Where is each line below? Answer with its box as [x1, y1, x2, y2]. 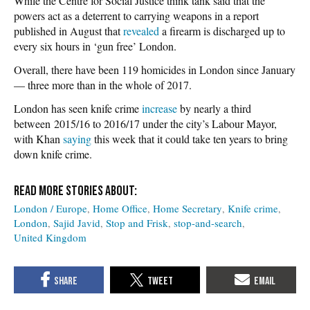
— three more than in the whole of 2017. [14, 77, 192, 92]
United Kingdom [14, 230, 86, 244]
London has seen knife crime [14, 100, 142, 116]
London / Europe [14, 201, 87, 215]
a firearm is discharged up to [159, 23, 285, 38]
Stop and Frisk [106, 215, 168, 230]
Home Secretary [153, 201, 222, 215]
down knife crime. [14, 146, 92, 161]
